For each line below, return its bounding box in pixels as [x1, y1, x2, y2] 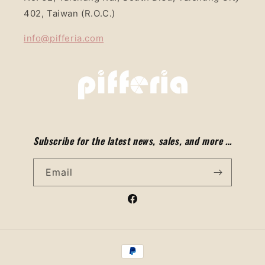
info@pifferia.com [24, 33, 104, 44]
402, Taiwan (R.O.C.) [24, 8, 116, 20]
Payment [118, 240, 157, 252]
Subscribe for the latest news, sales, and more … [33, 134, 232, 148]
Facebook [126, 200, 167, 211]
